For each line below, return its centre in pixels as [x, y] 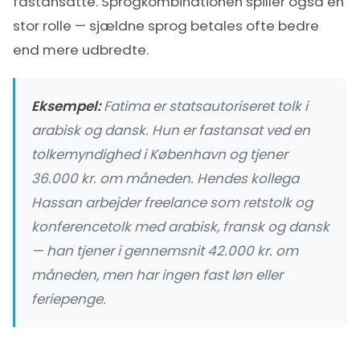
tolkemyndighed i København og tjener [160, 154]
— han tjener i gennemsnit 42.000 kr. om [165, 251]
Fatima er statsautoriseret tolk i [204, 106]
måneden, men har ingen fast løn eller [157, 275]
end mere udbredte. [81, 50]
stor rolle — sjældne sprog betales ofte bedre [166, 26]
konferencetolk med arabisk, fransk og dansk [180, 227]
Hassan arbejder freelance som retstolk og [172, 202]
